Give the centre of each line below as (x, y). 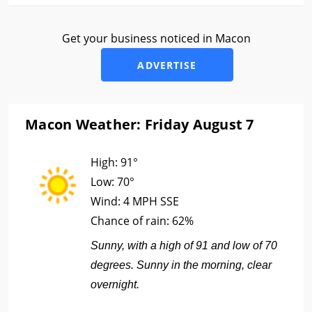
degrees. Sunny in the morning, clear (181, 265)
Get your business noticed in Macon (156, 38)
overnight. (115, 284)
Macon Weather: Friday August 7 (140, 124)
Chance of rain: (131, 221)
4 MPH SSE (151, 201)
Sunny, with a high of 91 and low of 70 (184, 245)
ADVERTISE (167, 65)
